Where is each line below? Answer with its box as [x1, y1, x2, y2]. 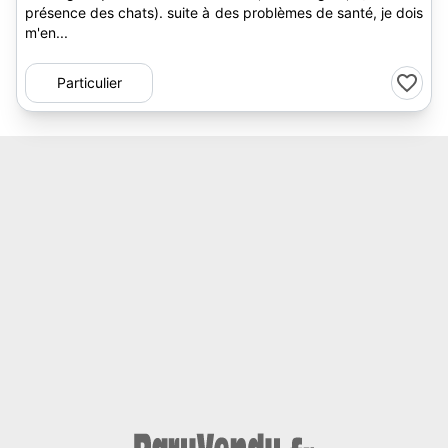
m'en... [25, 24, 68, 41]
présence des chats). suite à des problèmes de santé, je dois [25, 4, 423, 21]
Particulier [56, 74, 122, 91]
